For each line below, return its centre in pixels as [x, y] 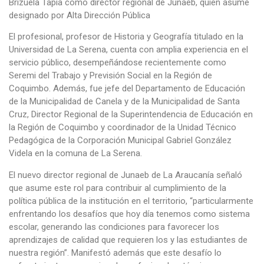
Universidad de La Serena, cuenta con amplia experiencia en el [128, 50]
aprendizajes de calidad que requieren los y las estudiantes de [128, 240]
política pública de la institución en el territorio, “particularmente [131, 201]
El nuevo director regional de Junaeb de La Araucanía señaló [126, 175]
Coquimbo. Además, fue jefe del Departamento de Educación [127, 89]
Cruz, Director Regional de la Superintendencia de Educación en [131, 115]
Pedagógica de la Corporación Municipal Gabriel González [120, 141]
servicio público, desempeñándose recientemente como [118, 63]
